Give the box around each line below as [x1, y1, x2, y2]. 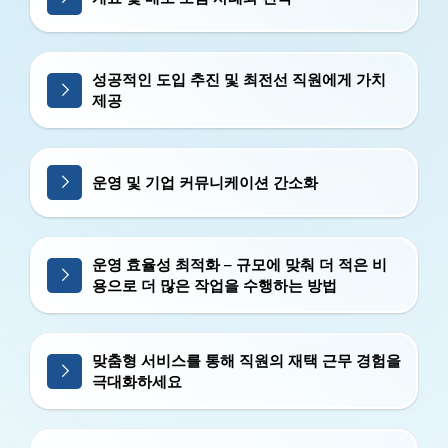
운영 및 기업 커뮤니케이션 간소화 [92, 172, 318, 192]
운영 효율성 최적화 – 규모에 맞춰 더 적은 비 [92, 254, 387, 274]
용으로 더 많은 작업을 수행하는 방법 [92, 275, 337, 295]
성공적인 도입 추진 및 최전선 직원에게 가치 [92, 69, 386, 89]
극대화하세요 [92, 371, 182, 391]
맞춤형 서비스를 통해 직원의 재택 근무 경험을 [92, 350, 401, 370]
